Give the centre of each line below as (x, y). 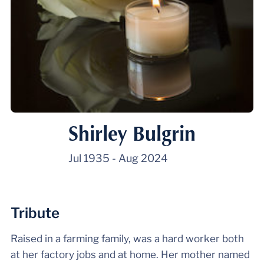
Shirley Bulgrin (132, 133)
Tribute (35, 213)
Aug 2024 (143, 158)
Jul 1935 (89, 158)
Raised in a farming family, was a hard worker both (127, 238)
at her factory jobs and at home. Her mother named (130, 254)
